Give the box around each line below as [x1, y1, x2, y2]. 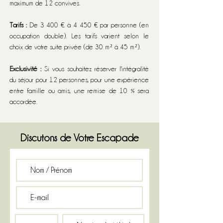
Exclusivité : [9, 65, 41, 72]
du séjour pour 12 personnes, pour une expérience [9, 76, 149, 83]
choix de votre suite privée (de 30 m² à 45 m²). [9, 43, 140, 50]
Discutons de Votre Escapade [20, 133, 139, 143]
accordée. [9, 98, 37, 105]
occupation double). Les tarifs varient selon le [9, 32, 149, 39]
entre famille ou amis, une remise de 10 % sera [9, 87, 149, 94]
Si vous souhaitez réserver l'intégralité [41, 65, 149, 72]
